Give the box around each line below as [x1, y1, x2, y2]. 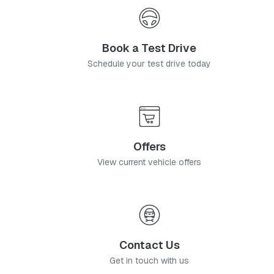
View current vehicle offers [97, 156, 201, 168]
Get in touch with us [109, 254, 189, 266]
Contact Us [119, 237, 180, 252]
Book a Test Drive [102, 40, 196, 55]
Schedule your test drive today [87, 57, 211, 69]
